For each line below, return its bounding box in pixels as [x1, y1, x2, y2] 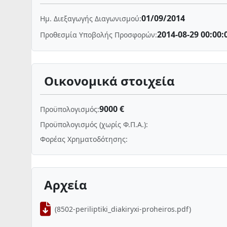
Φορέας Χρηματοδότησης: [40, 134, 128, 144]
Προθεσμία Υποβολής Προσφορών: [40, 29, 157, 40]
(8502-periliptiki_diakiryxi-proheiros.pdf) [55, 204, 191, 214]
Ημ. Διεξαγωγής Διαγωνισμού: [40, 13, 141, 23]
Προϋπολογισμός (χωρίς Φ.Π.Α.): [40, 120, 148, 129]
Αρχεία [44, 176, 87, 193]
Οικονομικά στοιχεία [44, 72, 175, 89]
